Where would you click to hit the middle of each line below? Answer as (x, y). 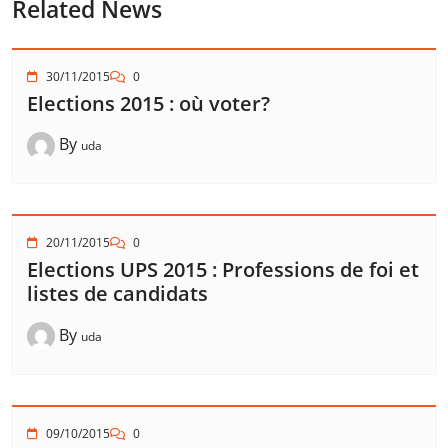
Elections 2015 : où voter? (148, 103)
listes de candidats (117, 294)
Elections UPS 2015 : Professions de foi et (223, 270)
